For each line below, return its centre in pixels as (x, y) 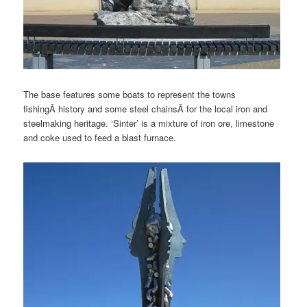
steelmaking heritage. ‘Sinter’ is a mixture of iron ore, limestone (149, 123)
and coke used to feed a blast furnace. (100, 137)
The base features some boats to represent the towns (130, 94)
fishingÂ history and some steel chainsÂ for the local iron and (146, 108)
